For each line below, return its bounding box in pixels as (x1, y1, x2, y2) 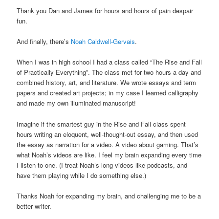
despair (173, 6, 194, 16)
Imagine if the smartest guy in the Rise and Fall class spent (17, 119, 186, 129)
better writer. (17, 201, 52, 211)
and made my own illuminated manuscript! (17, 98, 136, 108)
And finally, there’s (17, 37, 71, 46)
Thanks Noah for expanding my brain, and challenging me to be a (17, 191, 201, 200)
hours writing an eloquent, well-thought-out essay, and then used (17, 129, 198, 139)
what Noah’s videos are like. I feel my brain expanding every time (17, 150, 202, 159)
